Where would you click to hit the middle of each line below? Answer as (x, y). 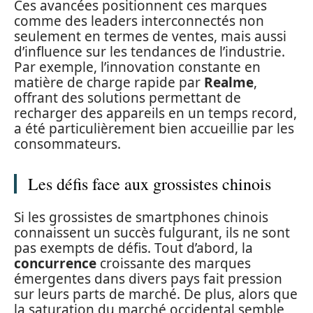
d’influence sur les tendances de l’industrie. (150, 52)
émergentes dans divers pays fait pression (148, 278)
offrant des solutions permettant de (128, 98)
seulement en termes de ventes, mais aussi (150, 37)
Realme (229, 83)
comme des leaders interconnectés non (139, 21)
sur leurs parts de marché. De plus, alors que (156, 294)
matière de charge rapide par (109, 83)
